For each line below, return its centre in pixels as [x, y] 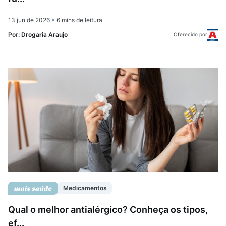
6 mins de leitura [79, 20]
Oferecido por [191, 35]
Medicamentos [85, 188]
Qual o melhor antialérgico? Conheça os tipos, [108, 209]
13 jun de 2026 [30, 20]
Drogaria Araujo [44, 35]
